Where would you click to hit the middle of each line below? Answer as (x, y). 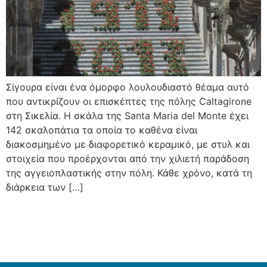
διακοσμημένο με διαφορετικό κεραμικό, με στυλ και (128, 144)
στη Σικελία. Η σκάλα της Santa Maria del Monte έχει (127, 116)
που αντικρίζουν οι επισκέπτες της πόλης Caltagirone (129, 101)
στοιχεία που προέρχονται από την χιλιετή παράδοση (128, 159)
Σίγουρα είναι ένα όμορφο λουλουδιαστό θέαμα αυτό (128, 87)
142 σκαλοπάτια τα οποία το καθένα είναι (102, 130)
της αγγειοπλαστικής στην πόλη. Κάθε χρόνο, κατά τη (129, 173)
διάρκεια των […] (45, 187)
